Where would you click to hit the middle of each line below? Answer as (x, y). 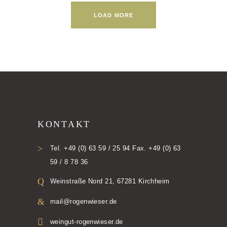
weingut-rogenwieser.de (87, 221)
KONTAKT (64, 124)
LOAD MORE (113, 15)
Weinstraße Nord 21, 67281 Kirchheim (110, 181)
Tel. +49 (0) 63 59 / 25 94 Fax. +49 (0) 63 (116, 148)
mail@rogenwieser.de (84, 201)
